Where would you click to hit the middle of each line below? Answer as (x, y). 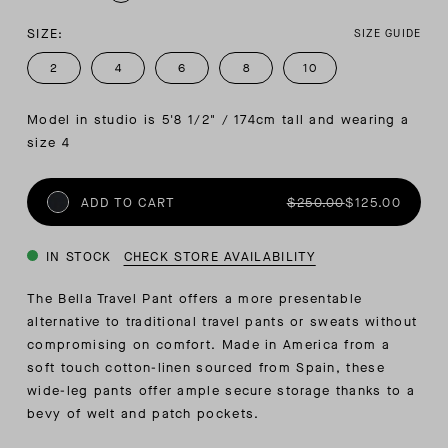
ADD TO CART (128, 202)
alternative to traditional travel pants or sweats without (222, 322)
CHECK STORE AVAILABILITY (219, 257)
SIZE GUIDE (387, 34)
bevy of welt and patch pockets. (143, 414)
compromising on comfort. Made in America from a (209, 345)
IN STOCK (79, 257)
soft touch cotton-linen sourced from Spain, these (206, 368)
